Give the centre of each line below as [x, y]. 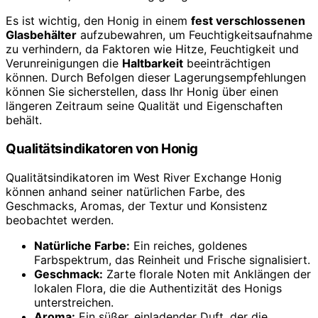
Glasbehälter [41, 35]
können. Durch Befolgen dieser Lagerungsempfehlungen [156, 78]
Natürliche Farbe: [82, 245]
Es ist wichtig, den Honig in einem [98, 21]
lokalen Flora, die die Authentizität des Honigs [158, 288]
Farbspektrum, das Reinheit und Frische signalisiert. [172, 259]
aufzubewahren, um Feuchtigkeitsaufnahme [194, 35]
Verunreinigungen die [64, 64]
